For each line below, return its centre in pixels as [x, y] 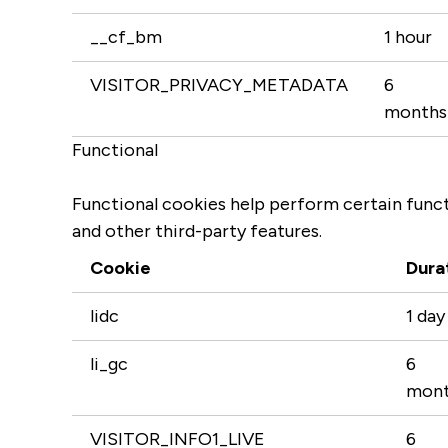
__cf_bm [126, 37]
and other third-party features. [197, 231]
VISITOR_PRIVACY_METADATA [219, 85]
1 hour [408, 37]
